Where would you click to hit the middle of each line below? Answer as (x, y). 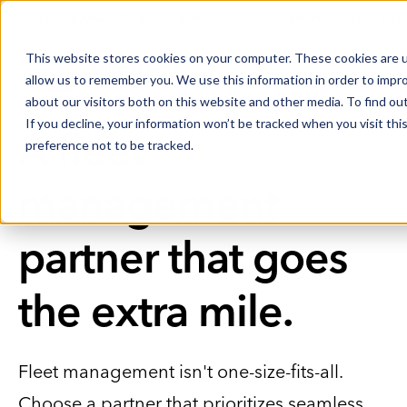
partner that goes (183, 257)
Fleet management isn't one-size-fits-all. (180, 371)
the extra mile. (155, 310)
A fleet (81, 149)
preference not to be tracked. (109, 145)
